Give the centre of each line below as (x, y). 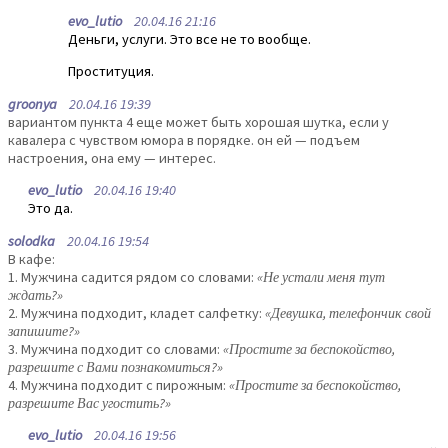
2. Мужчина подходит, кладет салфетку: (136, 312)
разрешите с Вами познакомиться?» (115, 366)
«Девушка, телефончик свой (348, 312)
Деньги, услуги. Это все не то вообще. (189, 39)
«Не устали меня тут (321, 276)
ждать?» (35, 294)
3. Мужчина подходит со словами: (115, 348)
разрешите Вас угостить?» (89, 402)
